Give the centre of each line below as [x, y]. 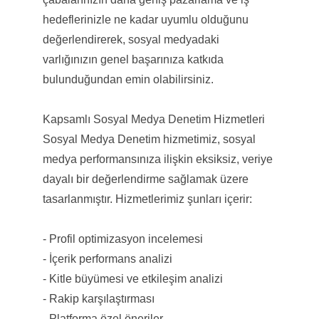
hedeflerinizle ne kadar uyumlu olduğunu [145, 19]
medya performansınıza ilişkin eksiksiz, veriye [157, 159]
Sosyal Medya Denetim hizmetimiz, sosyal [149, 139]
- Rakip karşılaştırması [98, 298]
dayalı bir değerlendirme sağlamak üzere [145, 179]
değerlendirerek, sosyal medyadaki [131, 39]
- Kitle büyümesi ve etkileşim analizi [132, 278]
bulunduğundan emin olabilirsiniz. [128, 79]
